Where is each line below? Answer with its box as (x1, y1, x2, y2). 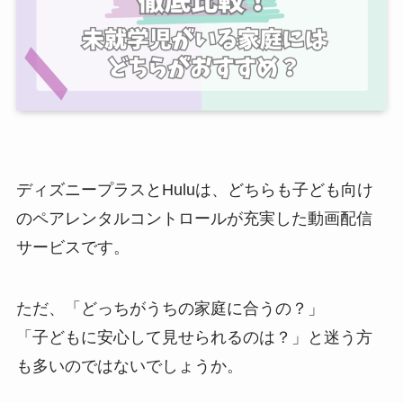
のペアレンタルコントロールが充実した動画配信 (15, 210, 372, 228)
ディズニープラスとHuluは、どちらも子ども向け (15, 181, 373, 200)
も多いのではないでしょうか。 (15, 356, 243, 375)
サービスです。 (15, 238, 130, 257)
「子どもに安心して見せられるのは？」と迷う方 (15, 327, 372, 346)
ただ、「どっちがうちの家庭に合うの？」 (15, 299, 324, 318)
